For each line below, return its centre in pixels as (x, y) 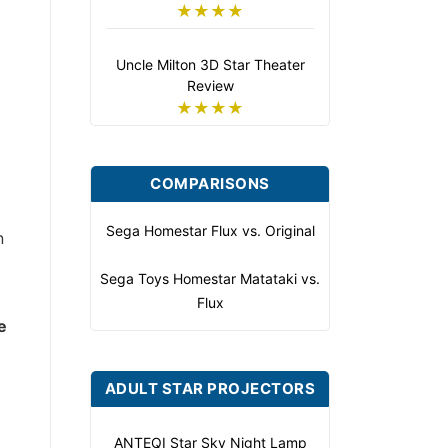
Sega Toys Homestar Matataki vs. (210, 279)
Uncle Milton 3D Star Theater (210, 65)
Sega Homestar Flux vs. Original (210, 231)
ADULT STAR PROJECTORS (210, 389)
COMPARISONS (210, 184)
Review (210, 86)
